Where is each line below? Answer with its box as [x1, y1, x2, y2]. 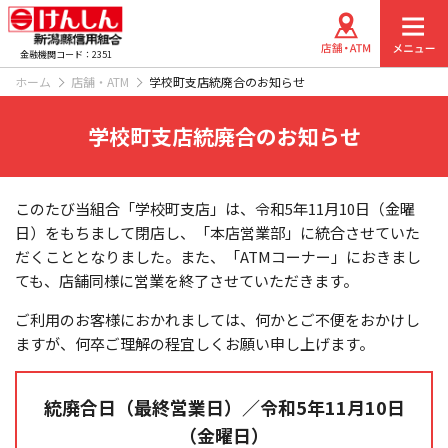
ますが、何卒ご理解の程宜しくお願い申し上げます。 [15, 333, 374, 354]
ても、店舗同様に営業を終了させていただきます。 [15, 270, 358, 291]
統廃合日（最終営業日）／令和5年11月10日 [43, 394, 405, 420]
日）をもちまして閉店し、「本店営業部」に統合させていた [15, 222, 420, 243]
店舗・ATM [71, 73, 129, 90]
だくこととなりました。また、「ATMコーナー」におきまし [15, 246, 421, 267]
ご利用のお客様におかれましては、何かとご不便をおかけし [15, 309, 420, 330]
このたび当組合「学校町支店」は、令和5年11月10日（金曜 [15, 198, 415, 219]
